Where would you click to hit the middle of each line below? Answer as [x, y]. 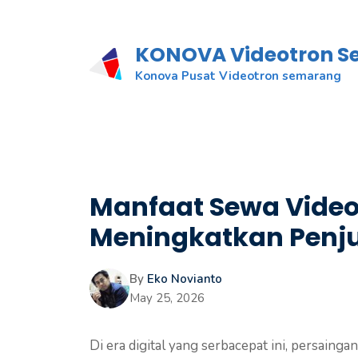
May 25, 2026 [167, 298]
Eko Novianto [185, 279]
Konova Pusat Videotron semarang [238, 76]
